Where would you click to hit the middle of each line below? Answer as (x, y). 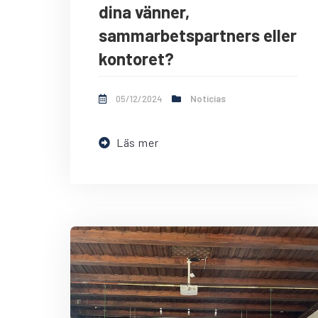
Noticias (208, 99)
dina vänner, (144, 12)
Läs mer (137, 143)
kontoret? (136, 59)
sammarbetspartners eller (198, 35)
